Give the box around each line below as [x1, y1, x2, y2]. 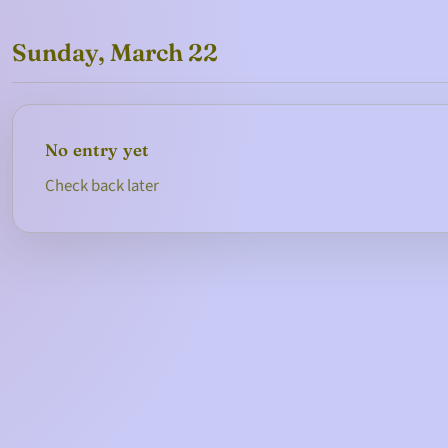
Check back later [45, 173, 160, 198]
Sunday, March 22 [12, 38, 219, 68]
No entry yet [45, 140, 150, 161]
